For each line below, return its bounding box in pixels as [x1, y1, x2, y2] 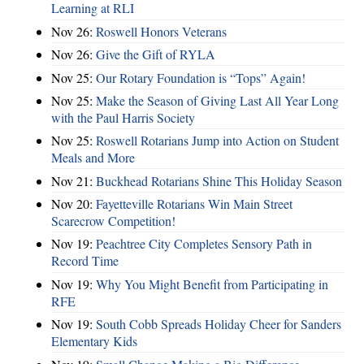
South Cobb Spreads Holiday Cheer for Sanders [96, 315, 341, 333]
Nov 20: [51, 195, 96, 213]
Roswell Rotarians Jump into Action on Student [96, 132, 339, 149]
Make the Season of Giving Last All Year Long [96, 91, 339, 109]
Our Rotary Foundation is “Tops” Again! [96, 68, 305, 86]
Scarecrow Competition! [51, 212, 175, 230]
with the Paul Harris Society [51, 108, 195, 126]
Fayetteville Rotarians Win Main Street [96, 195, 292, 213]
